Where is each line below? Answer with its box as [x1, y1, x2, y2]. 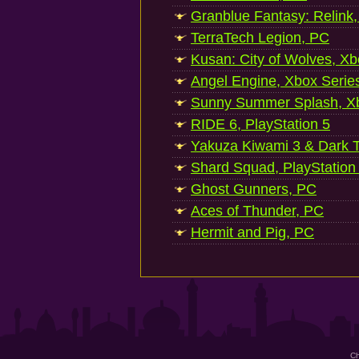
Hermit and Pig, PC [191, 224, 314, 240]
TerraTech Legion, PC [191, 30, 329, 46]
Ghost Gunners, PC [191, 181, 317, 197]
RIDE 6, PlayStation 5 [191, 116, 330, 132]
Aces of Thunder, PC [191, 203, 324, 219]
